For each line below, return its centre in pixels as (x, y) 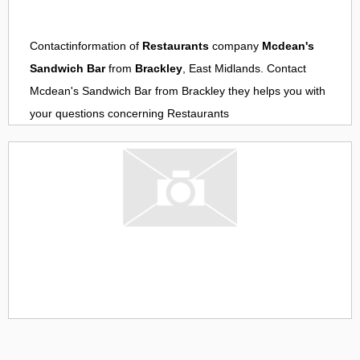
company (235, 46)
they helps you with (275, 91)
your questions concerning (98, 114)
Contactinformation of (86, 46)
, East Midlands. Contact (244, 69)
